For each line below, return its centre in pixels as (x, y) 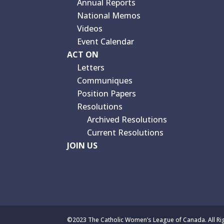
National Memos (109, 15)
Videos (90, 28)
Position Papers (107, 93)
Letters (91, 67)
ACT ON (83, 54)
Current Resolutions (125, 132)
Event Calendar (106, 41)
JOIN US (82, 145)
